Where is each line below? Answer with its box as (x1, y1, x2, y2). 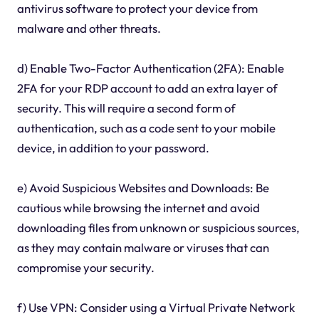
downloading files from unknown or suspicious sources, (16, 219, 300, 235)
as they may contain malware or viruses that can (16, 239, 269, 255)
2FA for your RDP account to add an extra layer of (16, 80, 278, 95)
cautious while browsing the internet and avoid (16, 199, 260, 215)
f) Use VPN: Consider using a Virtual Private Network (16, 299, 295, 315)
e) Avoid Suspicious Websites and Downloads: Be (16, 179, 269, 195)
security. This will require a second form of (16, 100, 236, 115)
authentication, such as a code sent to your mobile (16, 120, 276, 135)
